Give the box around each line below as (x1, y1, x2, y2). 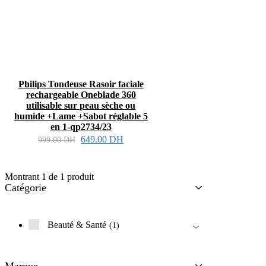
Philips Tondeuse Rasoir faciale (18, 79, 144, 90)
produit (67, 172, 94, 182)
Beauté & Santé (47, 220, 106, 230)
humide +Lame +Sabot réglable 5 (14, 111, 148, 122)
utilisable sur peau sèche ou (26, 100, 136, 111)
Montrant (5, 172, 39, 182)
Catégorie (5, 182, 46, 194)
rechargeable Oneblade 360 (26, 90, 136, 100)
